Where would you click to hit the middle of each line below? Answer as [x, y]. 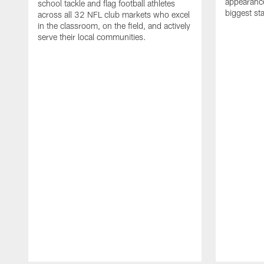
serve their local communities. [92, 37]
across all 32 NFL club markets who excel [114, 15]
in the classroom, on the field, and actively [114, 26]
